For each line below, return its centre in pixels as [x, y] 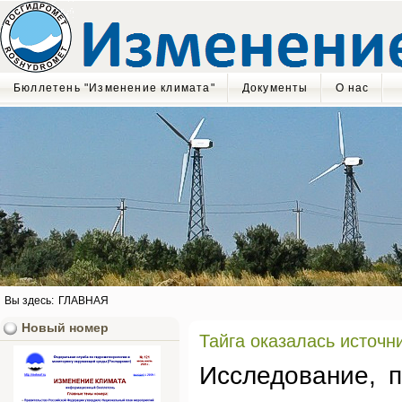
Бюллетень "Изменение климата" [114, 88]
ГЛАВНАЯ [83, 301]
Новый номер [65, 328]
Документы [275, 88]
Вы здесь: [31, 301]
